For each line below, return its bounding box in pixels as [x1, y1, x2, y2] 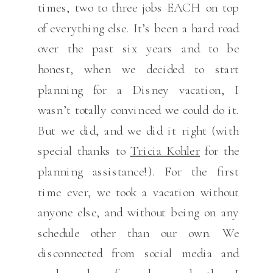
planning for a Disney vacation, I [37, 81, 239, 97]
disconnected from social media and [37, 245, 239, 261]
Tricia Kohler [130, 143, 200, 158]
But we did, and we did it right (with [37, 122, 239, 138]
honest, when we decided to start [37, 61, 239, 77]
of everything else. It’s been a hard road [37, 20, 239, 36]
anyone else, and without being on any [37, 204, 239, 220]
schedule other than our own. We [37, 225, 239, 241]
